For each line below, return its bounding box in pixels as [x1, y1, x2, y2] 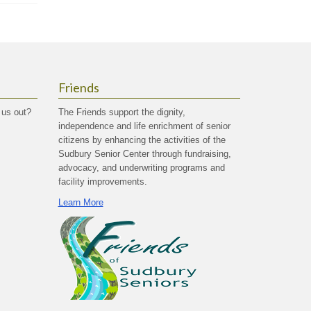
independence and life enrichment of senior [58, 121, 230, 131]
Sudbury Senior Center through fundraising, [58, 149, 231, 159]
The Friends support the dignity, [58, 107, 185, 117]
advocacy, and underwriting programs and [58, 162, 225, 173]
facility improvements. [58, 176, 147, 187]
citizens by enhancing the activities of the [58, 135, 226, 145]
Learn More [58, 197, 103, 208]
